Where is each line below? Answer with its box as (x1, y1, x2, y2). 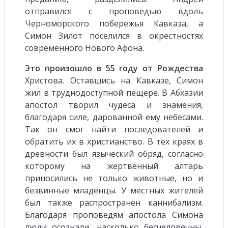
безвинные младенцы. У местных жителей (25, 184, 203, 196)
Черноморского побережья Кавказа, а (25, 17, 203, 29)
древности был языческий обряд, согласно (25, 148, 203, 159)
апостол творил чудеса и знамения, (25, 99, 203, 110)
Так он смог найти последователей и (25, 123, 203, 135)
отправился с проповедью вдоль (25, 5, 203, 17)
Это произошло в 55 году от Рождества (25, 62, 203, 74)
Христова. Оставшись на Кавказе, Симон (25, 74, 203, 86)
